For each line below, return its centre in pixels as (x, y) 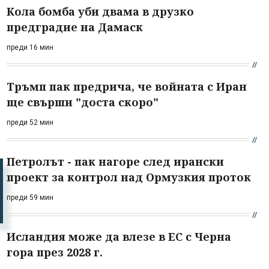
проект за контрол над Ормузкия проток (129, 177)
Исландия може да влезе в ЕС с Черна (119, 236)
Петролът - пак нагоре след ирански (115, 161)
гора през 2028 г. (55, 252)
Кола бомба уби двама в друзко (100, 11)
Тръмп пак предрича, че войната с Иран (127, 86)
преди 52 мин (30, 122)
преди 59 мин (30, 197)
